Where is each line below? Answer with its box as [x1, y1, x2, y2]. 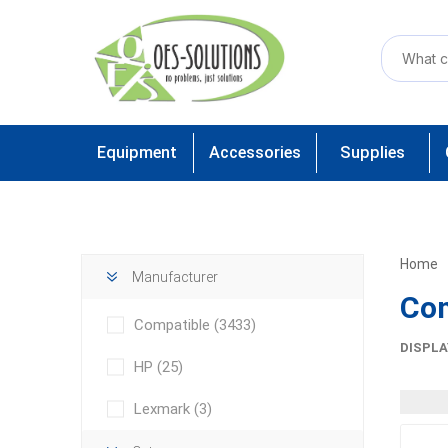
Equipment [96, 143, 177, 162]
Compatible [133, 316, 214, 334]
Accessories [208, 143, 301, 162]
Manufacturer [131, 269, 218, 285]
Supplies [340, 143, 406, 162]
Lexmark [133, 400, 194, 418]
